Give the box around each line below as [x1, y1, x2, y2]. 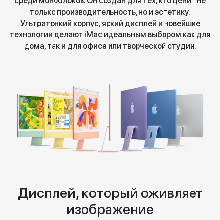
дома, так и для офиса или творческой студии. [24, 41, 196, 51]
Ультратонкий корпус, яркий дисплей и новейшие [20, 19, 200, 28]
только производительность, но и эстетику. [30, 7, 190, 17]
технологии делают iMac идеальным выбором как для [9, 30, 211, 39]
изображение [66, 201, 154, 218]
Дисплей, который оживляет [17, 185, 203, 202]
